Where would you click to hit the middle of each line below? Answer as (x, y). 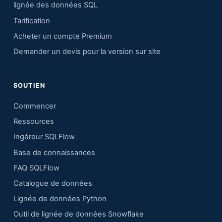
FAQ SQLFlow (36, 168)
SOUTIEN (29, 86)
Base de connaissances (54, 152)
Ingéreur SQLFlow (44, 137)
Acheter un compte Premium (62, 36)
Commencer (34, 106)
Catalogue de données (53, 183)
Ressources (33, 122)
